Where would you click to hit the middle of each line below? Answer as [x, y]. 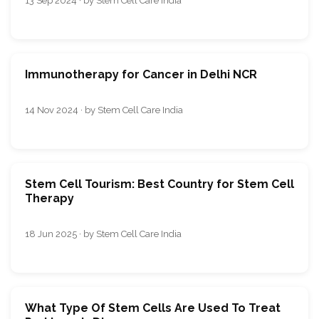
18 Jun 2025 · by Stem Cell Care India [103, 234]
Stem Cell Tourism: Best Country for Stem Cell [159, 184]
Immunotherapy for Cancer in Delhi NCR [141, 74]
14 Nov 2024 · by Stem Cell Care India [104, 110]
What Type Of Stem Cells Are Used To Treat [153, 308]
